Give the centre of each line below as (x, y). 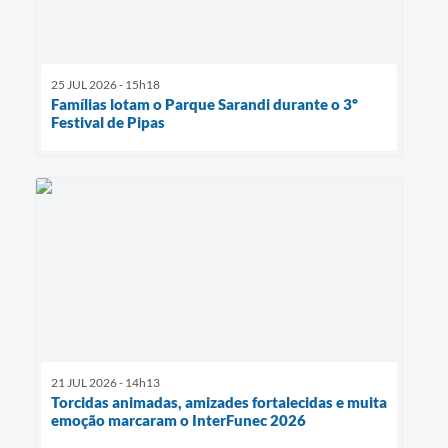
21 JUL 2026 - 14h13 (105, 383)
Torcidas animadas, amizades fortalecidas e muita (219, 402)
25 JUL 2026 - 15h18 (105, 85)
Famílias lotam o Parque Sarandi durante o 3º (204, 104)
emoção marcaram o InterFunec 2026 (178, 420)
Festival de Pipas (108, 122)
